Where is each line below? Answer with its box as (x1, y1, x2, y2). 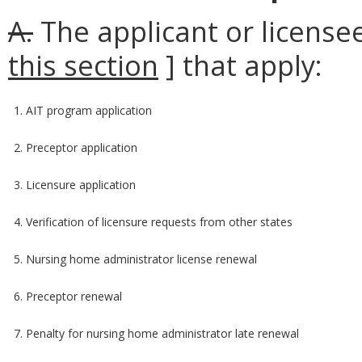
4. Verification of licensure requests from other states (14, 214, 293, 230)
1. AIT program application (14, 103, 153, 119)
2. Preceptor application (14, 140, 138, 156)
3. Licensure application (14, 177, 137, 193)
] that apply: (158, 46, 322, 85)
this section (8, 46, 158, 85)
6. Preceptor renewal (14, 288, 123, 305)
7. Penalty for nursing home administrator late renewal (14, 326, 300, 342)
